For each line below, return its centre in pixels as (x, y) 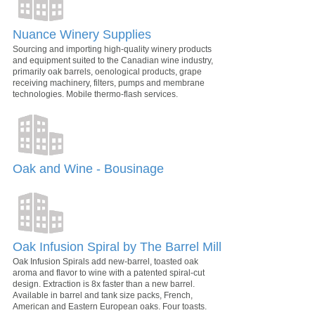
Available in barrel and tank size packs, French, (103, 295)
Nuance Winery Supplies (82, 34)
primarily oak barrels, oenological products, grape (107, 71)
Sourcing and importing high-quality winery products (112, 49)
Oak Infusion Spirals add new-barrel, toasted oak (105, 261)
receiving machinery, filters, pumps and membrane (109, 83)
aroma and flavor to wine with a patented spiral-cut (109, 272)
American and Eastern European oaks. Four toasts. (110, 306)
